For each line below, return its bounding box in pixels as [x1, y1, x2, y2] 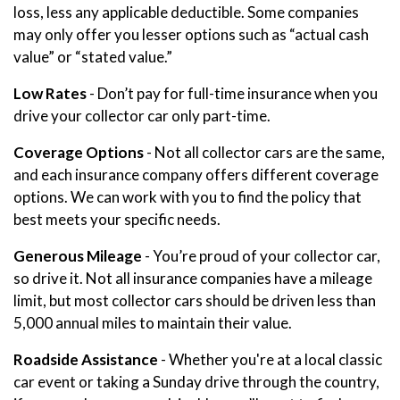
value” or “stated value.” [13, 47, 172, 67]
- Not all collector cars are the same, [144, 143, 385, 162]
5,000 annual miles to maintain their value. [13, 313, 292, 333]
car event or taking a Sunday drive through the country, [13, 372, 379, 392]
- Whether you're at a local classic [158, 350, 382, 370]
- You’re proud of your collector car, [142, 246, 380, 266]
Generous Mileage [13, 246, 142, 266]
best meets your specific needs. [13, 210, 221, 229]
